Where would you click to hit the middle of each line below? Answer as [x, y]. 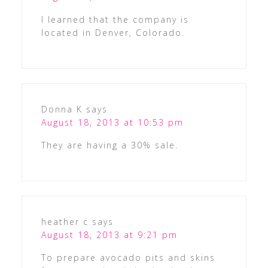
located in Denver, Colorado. [113, 33]
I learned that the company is [115, 20]
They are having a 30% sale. [109, 145]
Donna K [62, 109]
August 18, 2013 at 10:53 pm [112, 123]
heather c [65, 222]
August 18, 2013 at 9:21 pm [109, 235]
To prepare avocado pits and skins [128, 258]
